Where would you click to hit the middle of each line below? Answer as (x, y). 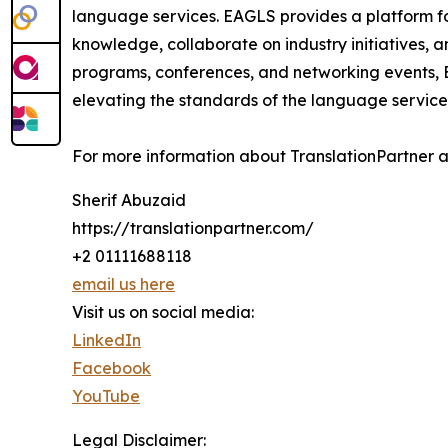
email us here (123, 284)
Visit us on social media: (163, 312)
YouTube (106, 396)
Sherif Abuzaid (129, 200)
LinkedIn (106, 340)
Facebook (111, 368)
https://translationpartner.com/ (193, 228)
